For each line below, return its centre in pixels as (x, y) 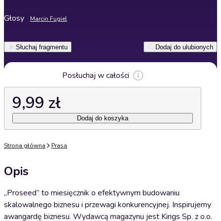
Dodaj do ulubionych (184, 47)
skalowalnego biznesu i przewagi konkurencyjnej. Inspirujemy (108, 205)
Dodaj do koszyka (103, 118)
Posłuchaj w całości (96, 75)
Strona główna (25, 146)
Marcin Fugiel (49, 19)
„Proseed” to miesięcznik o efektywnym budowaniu (92, 193)
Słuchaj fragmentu (42, 47)
